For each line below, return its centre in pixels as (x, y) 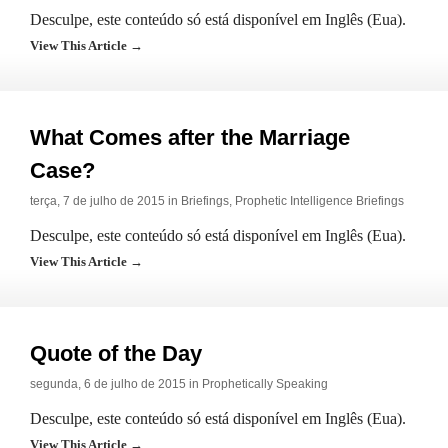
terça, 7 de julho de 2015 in (105, 201)
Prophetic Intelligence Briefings (319, 201)
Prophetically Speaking (265, 384)
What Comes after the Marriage (190, 137)
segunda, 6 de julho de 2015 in (116, 384)
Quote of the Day (116, 353)
